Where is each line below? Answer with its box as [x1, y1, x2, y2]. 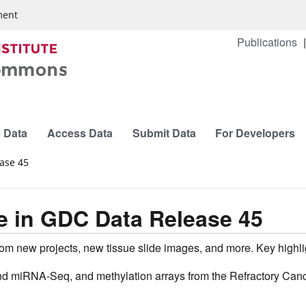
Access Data [46, 125, 113, 141]
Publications [237, 33, 298, 50]
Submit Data [132, 125, 196, 141]
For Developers [215, 125, 296, 141]
